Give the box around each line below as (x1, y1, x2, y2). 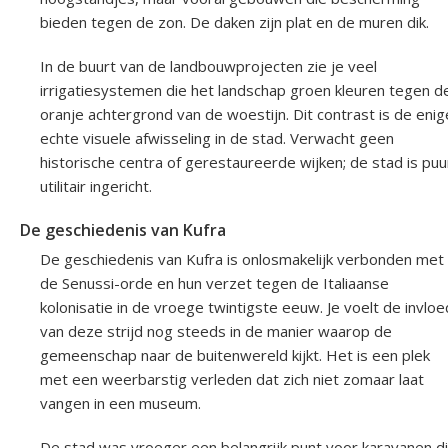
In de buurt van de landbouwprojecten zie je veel (40, 56, 377, 77)
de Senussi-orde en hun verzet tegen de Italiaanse (40, 273, 389, 294)
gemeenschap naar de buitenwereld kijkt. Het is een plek (40, 345, 430, 366)
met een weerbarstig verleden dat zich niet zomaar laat (40, 369, 424, 390)
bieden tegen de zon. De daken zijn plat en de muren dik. (40, 12, 429, 33)
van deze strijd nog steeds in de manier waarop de (40, 321, 392, 342)
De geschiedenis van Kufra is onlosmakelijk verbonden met (40, 249, 444, 270)
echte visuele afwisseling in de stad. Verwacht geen (40, 128, 394, 149)
